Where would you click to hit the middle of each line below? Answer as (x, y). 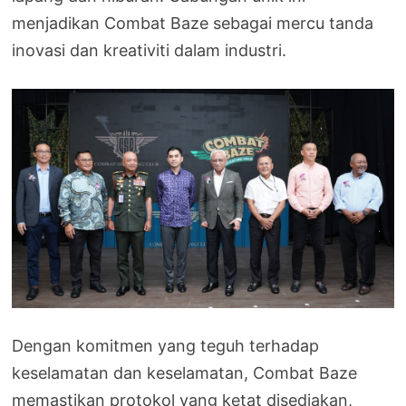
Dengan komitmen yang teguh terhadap (166, 345)
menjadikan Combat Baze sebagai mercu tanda (193, 24)
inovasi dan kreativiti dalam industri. (150, 51)
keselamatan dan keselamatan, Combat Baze (185, 372)
